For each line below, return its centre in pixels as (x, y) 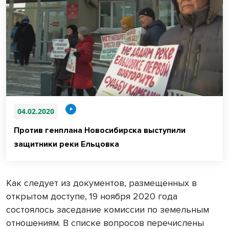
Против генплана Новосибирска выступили (100, 131)
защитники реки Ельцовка (66, 144)
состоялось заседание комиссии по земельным (108, 210)
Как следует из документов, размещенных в (101, 183)
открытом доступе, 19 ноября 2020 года (92, 197)
